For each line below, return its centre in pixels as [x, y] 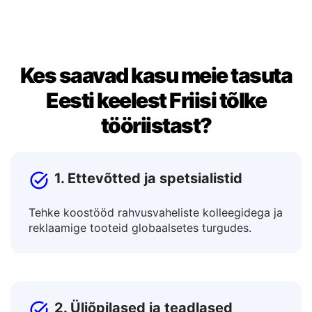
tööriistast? [156, 160]
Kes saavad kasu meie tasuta [156, 110]
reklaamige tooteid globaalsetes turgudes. [140, 263]
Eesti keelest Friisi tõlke [156, 135]
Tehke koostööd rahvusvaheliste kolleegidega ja [156, 247]
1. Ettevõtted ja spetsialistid [148, 213]
